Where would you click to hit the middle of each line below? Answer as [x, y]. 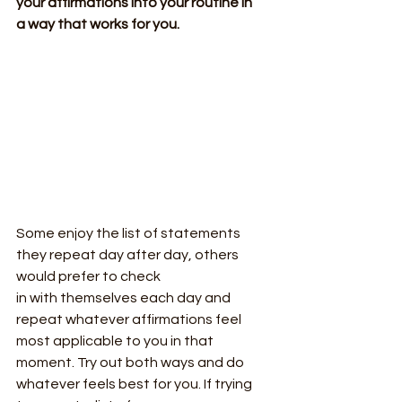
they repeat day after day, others [129, 255]
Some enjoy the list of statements [130, 234]
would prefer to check [88, 277]
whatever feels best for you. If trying [135, 385]
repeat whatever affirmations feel [130, 320]
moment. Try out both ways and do [131, 363]
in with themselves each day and [125, 298]
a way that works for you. [98, 24]
